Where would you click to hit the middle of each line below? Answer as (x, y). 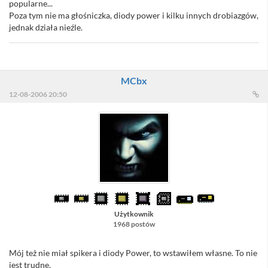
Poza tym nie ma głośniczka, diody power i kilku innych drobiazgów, (134, 16)
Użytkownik (134, 214)
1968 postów (134, 224)
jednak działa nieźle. (46, 28)
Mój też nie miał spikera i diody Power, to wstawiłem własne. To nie (133, 253)
